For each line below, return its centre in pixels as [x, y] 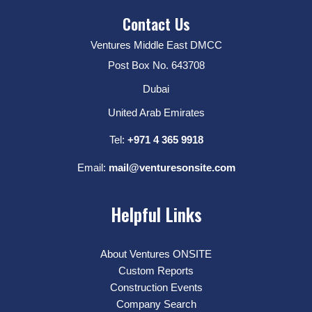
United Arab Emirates [156, 113]
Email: [93, 168]
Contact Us [156, 24]
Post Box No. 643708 [156, 65]
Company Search [156, 304]
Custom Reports [156, 271]
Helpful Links [156, 214]
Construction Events [156, 288]
